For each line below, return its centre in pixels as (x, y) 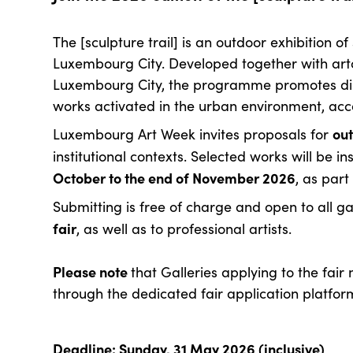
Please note (92, 271)
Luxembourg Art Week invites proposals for (193, 134)
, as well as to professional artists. (184, 229)
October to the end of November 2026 (175, 178)
